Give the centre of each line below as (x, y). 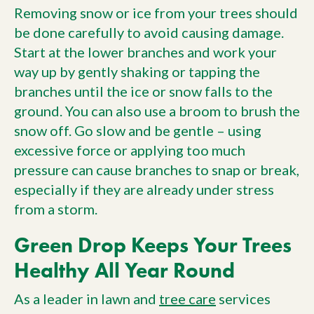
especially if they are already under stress (144, 190)
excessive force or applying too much (130, 150)
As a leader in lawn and (87, 298)
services (243, 298)
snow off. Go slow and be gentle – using (138, 131)
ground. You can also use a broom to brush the (157, 111)
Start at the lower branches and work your (145, 52)
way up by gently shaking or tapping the (137, 72)
